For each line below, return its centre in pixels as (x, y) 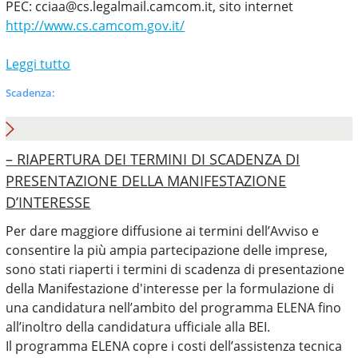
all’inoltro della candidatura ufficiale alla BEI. (138, 327)
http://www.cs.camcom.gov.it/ (95, 26)
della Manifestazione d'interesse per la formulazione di (170, 288)
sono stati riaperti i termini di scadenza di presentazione (175, 269)
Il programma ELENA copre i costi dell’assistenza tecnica (174, 346)
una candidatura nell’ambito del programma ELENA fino (174, 308)
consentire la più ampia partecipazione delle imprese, (167, 250)
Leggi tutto (38, 64)
